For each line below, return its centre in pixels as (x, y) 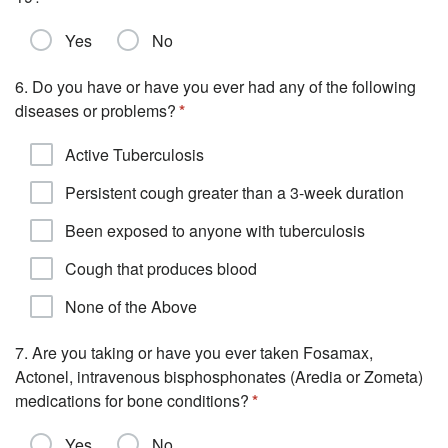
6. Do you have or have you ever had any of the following (215, 86)
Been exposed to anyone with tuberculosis (215, 230)
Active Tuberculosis (134, 154)
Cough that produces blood (161, 268)
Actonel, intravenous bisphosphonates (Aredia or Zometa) (219, 376)
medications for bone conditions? (132, 400)
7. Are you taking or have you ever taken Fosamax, (194, 352)
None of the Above (131, 306)
